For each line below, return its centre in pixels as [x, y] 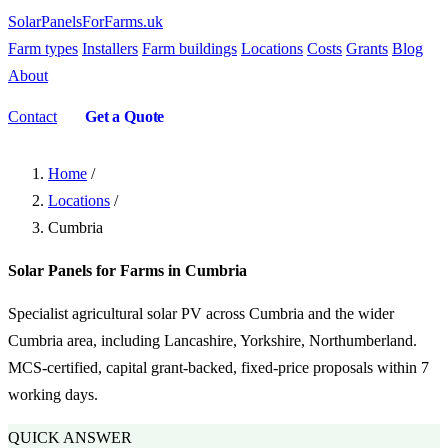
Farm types [43, 48]
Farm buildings [189, 48]
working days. [53, 394]
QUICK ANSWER [70, 437]
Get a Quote [125, 116]
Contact [32, 116]
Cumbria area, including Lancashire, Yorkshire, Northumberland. [212, 340]
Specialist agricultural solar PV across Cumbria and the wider [201, 313]
